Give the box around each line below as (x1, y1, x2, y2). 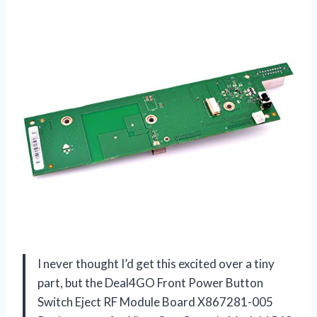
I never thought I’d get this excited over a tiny (38, 256, 275, 272)
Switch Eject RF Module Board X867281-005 (38, 294, 273, 310)
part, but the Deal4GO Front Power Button (38, 275, 263, 291)
